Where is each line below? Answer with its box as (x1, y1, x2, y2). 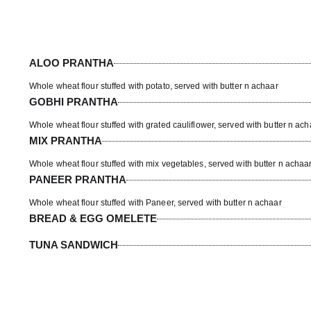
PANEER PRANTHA (29, 174, 126, 186)
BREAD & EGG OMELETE (29, 212, 157, 225)
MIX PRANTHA (29, 135, 102, 147)
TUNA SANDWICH (29, 239, 118, 251)
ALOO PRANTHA (29, 57, 114, 69)
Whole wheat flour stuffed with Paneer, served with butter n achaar (29, 198, 282, 208)
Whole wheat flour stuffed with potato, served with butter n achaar (29, 81, 278, 92)
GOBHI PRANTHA (29, 96, 118, 108)
